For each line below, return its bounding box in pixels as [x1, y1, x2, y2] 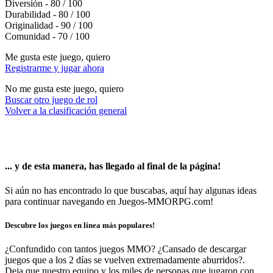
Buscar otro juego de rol [5, 94, 97, 105]
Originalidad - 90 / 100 [5, 20, 93, 30]
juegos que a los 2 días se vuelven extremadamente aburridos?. [5, 254, 245, 265]
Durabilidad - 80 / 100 [5, 9, 90, 19]
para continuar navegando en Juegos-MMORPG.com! [5, 196, 213, 207]
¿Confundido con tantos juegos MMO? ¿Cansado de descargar [5, 243, 246, 254]
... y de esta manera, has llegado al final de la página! [5, 161, 221, 172]
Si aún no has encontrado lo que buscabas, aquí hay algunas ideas [5, 185, 257, 196]
